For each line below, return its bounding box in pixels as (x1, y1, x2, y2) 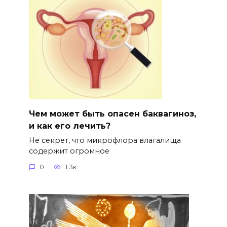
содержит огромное (28, 146, 109, 156)
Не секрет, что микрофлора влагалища (28, 135, 181, 145)
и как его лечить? (28, 121, 110, 131)
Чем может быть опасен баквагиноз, (28, 108, 196, 119)
